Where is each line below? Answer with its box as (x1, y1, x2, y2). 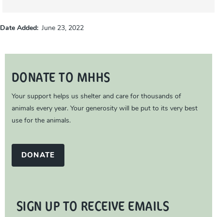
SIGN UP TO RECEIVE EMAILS (16, 196, 169, 215)
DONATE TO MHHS (12, 67, 110, 86)
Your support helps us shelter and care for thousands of (12, 93, 181, 101)
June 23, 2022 (42, 25, 84, 32)
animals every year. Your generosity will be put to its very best (12, 105, 198, 113)
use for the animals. (12, 117, 71, 125)
